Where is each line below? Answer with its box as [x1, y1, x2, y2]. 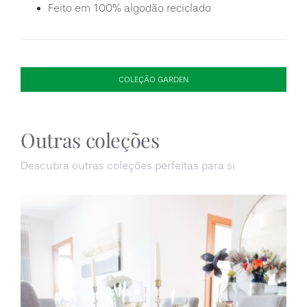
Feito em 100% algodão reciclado [47, 2, 211, 15]
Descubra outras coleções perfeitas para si [20, 160, 235, 173]
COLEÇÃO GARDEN [119, 75, 188, 85]
